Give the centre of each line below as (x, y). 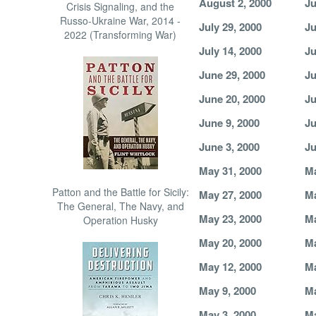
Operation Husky (120, 220)
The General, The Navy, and (120, 206)
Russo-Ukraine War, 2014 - (121, 20)
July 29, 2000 (230, 27)
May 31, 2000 (230, 171)
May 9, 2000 (227, 291)
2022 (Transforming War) (121, 35)
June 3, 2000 (229, 147)
